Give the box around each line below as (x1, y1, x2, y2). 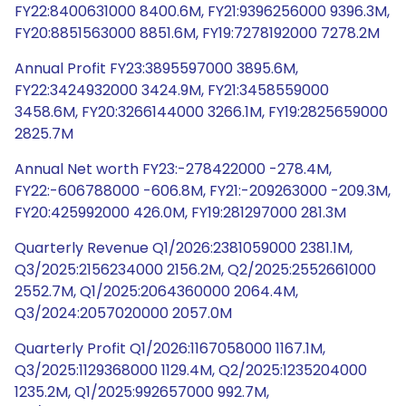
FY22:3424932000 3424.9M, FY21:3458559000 (14, 80, 329, 101)
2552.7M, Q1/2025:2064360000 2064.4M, (14, 281, 298, 302)
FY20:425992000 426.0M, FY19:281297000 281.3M (14, 202, 346, 223)
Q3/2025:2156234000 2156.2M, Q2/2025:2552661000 (14, 259, 376, 280)
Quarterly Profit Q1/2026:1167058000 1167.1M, (14, 338, 325, 359)
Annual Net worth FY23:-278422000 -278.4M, (14, 159, 332, 179)
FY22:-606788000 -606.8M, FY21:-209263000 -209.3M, (14, 180, 391, 201)
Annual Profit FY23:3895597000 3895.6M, (14, 58, 298, 79)
